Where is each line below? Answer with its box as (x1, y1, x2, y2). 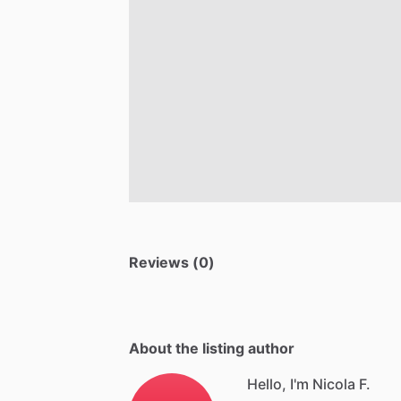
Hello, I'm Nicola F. (247, 374, 371, 393)
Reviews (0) (129, 252, 215, 271)
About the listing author (129, 338, 294, 357)
